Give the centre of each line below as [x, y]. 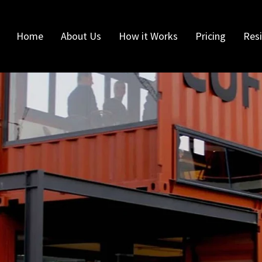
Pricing [211, 36]
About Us [81, 36]
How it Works [149, 36]
